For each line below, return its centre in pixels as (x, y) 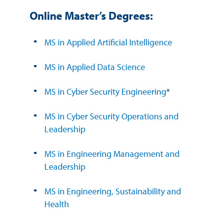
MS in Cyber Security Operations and (111, 116)
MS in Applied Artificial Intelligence (108, 42)
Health (57, 204)
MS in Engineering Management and (112, 153)
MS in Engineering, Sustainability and (113, 191)
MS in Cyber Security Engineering (105, 91)
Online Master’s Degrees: (91, 15)
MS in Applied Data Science (95, 67)
